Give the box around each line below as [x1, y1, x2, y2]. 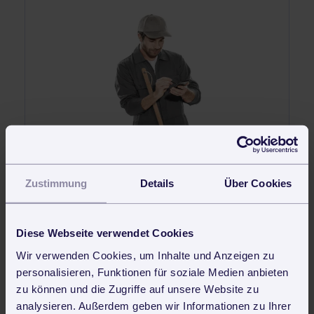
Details [139, 177, 175, 189]
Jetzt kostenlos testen [107, 214, 207, 226]
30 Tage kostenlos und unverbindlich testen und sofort [35, 169, 272, 181]
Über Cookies [224, 177, 292, 189]
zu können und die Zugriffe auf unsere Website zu [16, 282, 259, 295]
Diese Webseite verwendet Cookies [16, 226, 193, 239]
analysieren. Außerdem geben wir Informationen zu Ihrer [16, 299, 291, 312]
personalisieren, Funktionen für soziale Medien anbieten [16, 266, 289, 278]
